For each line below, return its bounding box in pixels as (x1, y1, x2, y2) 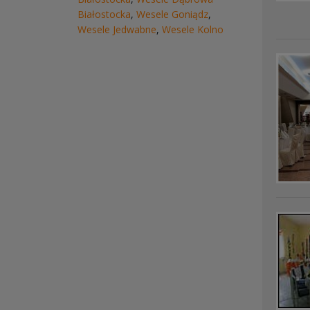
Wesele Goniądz (136, 8, 208, 21)
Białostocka (77, 8, 131, 21)
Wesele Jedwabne (77, 23, 156, 36)
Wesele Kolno (162, 23, 224, 36)
